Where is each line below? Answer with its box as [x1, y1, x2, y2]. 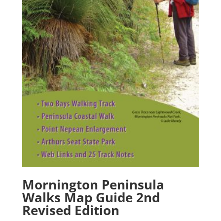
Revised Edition [22, 201, 119, 219]
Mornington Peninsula [22, 175, 164, 193]
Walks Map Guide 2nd [22, 188, 160, 206]
